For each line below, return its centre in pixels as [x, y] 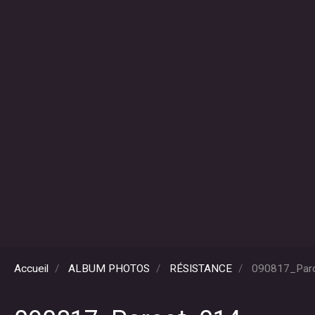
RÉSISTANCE [201, 269]
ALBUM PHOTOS [109, 269]
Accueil [31, 269]
